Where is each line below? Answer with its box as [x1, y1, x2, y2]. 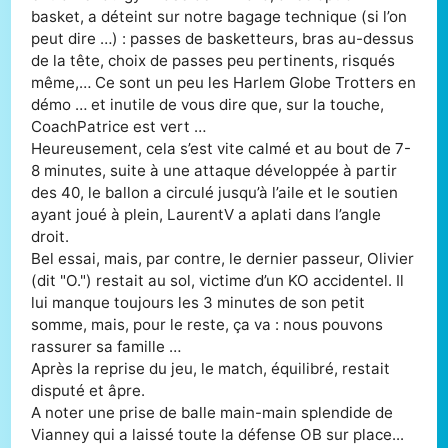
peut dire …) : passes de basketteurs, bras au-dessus [31, 28, 415, 48]
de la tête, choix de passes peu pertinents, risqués [31, 50, 396, 70]
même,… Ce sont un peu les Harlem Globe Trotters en [31, 72, 417, 92]
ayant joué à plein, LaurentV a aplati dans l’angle [31, 204, 382, 224]
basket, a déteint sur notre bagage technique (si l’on [31, 6, 408, 26]
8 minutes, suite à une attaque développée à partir [31, 160, 398, 180]
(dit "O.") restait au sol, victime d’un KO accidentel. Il [31, 270, 405, 290]
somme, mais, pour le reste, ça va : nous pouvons [31, 314, 384, 334]
